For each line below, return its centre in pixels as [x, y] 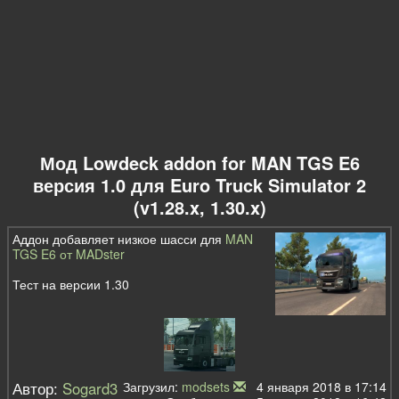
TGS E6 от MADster [69, 254]
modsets [205, 387]
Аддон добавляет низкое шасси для [119, 239]
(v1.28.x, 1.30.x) [199, 208]
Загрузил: [152, 387]
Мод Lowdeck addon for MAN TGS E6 [199, 163]
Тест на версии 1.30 [71, 285]
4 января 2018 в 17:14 [318, 387]
